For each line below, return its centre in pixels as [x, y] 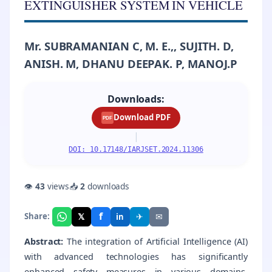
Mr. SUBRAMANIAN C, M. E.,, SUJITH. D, [129, 46]
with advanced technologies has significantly [136, 256]
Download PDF [142, 117]
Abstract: [44, 241]
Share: [37, 216]
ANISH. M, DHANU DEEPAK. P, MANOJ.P [131, 64]
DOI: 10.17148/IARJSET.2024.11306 [136, 149]
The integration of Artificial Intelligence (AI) [155, 241]
